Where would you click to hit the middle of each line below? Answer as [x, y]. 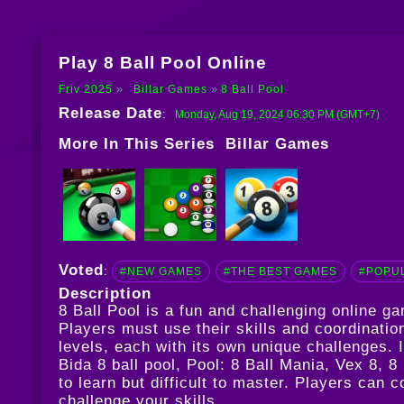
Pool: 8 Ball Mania [255, 365]
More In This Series [142, 144]
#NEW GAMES [161, 272]
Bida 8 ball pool [117, 365]
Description [105, 294]
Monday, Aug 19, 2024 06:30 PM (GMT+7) [277, 115]
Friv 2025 [85, 90]
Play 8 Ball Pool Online [162, 63]
